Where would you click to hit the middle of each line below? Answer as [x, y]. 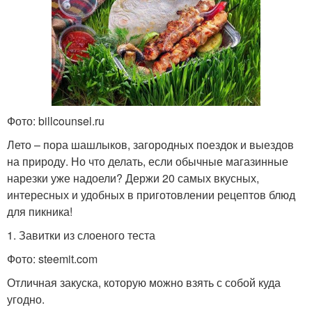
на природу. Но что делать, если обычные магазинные [148, 162]
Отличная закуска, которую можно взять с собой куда [144, 283]
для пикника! [40, 212]
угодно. [26, 299]
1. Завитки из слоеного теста [81, 235]
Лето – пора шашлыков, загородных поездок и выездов [150, 145]
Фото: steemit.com [52, 259]
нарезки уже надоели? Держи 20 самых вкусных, [133, 178]
